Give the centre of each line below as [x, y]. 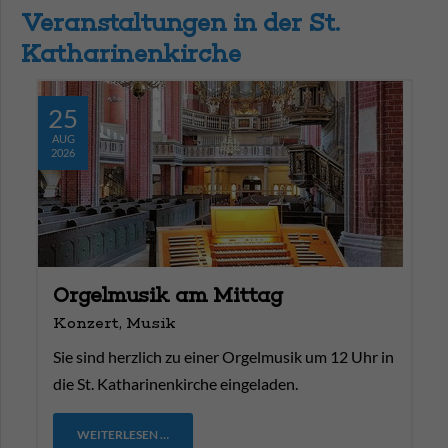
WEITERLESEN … [123, 434]
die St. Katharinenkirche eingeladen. [175, 383]
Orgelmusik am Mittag [168, 295]
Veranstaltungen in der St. [180, 22]
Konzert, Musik [114, 323]
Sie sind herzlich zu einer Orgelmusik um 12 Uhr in [223, 356]
